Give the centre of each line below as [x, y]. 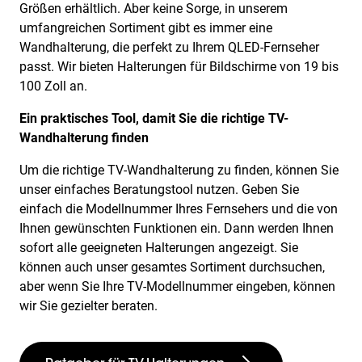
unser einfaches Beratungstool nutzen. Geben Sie [159, 189]
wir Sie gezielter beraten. [88, 306]
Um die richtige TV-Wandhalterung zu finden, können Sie [179, 170]
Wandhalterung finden [84, 138]
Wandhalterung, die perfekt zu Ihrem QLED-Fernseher [169, 47]
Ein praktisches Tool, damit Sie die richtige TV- [154, 118]
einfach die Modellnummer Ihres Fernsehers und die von [179, 209]
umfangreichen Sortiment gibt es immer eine [146, 28]
